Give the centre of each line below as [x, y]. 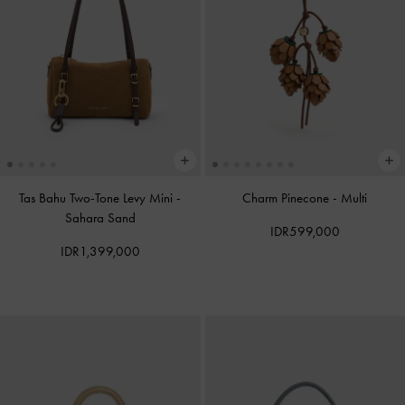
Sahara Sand [100, 217]
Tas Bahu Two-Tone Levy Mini [98, 198]
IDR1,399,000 [100, 251]
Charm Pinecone [288, 198]
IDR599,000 [305, 231]
